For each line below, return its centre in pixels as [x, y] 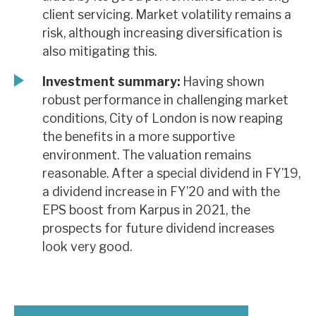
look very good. [87, 247]
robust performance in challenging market [165, 100]
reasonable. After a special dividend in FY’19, [171, 174]
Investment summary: [111, 82]
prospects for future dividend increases [158, 229]
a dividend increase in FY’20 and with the [161, 192]
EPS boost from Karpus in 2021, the [146, 210]
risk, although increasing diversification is [162, 32]
